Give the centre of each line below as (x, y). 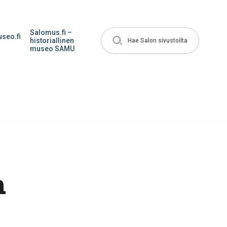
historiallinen (52, 41)
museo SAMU (52, 49)
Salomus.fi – (51, 32)
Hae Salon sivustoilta (158, 41)
